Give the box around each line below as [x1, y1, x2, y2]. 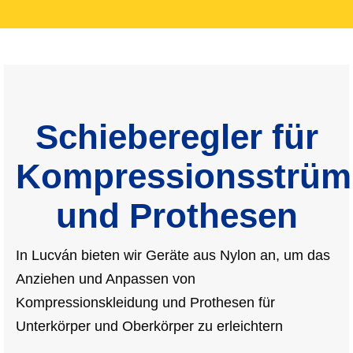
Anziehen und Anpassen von [16, 270, 195, 287]
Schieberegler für [35, 117, 318, 156]
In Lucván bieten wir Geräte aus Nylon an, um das [16, 247, 330, 263]
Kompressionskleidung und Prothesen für [16, 294, 275, 310]
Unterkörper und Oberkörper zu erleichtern [16, 318, 283, 334]
